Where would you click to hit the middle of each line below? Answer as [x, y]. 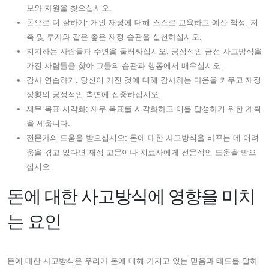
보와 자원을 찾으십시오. [69, 8]
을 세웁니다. [48, 123]
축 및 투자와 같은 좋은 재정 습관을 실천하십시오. [114, 37]
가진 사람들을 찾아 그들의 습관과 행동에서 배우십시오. [125, 65]
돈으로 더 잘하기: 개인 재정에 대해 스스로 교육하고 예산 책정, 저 [142, 22]
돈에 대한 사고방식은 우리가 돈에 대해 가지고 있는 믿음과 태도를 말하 [132, 261]
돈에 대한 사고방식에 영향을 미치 [131, 196]
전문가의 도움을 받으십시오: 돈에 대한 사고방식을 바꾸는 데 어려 [143, 138]
